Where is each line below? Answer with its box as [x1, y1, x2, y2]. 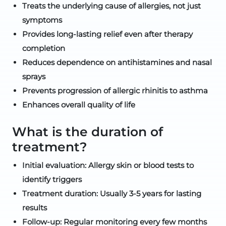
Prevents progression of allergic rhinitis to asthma [22, 86, 208, 95]
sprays [22, 72, 45, 81]
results [22, 203, 47, 212]
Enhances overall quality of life [22, 100, 135, 109]
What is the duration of [12, 124, 163, 139]
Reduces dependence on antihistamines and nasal [22, 58, 212, 67]
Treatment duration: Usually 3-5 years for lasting [22, 189, 201, 198]
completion [22, 43, 65, 53]
